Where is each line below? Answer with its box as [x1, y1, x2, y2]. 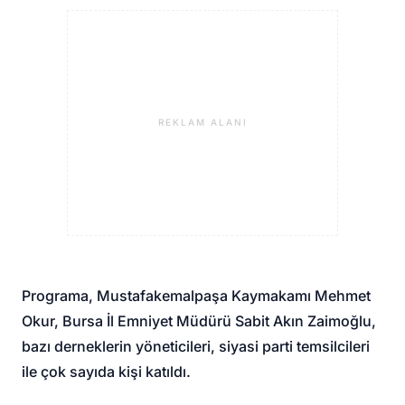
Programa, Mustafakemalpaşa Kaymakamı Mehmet [22, 286, 372, 305]
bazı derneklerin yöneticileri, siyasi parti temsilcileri [22, 336, 371, 355]
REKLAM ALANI [157, 117, 248, 128]
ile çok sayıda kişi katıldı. [22, 362, 192, 381]
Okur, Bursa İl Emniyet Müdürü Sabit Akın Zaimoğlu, [22, 311, 377, 330]
